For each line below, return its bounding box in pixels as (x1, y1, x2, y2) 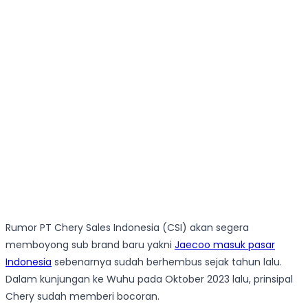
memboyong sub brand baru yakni (5, 238, 175, 252)
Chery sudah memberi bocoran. (5, 289, 159, 304)
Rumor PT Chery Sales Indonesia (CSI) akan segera (5, 221, 249, 235)
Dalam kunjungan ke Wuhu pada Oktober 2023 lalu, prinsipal (5, 272, 293, 287)
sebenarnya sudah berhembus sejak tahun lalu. (52, 255, 282, 269)
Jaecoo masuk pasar (175, 238, 275, 252)
